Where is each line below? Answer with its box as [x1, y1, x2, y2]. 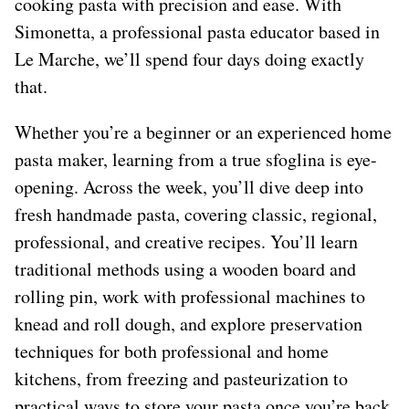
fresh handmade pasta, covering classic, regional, [15, 202, 377, 226]
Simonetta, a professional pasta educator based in [15, 19, 380, 44]
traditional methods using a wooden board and [15, 257, 356, 281]
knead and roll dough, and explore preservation [15, 311, 362, 336]
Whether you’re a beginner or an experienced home [15, 120, 392, 144]
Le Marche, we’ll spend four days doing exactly [15, 47, 364, 71]
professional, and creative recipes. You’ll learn [15, 229, 358, 254]
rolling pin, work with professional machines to [15, 284, 365, 309]
